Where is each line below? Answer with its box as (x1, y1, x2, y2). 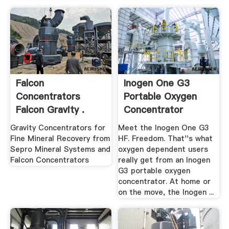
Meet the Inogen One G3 (118, 123, 210, 133)
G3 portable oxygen (118, 166, 191, 176)
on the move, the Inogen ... (118, 187, 214, 198)
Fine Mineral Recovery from (10, 133, 110, 144)
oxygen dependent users (118, 144, 209, 155)
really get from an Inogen (118, 155, 211, 166)
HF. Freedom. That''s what (118, 133, 213, 144)
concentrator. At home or (118, 176, 211, 187)
